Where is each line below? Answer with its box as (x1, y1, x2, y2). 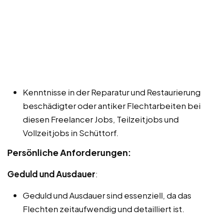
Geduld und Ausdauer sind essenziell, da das (23, 189, 191, 201)
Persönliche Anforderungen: (7, 146, 131, 158)
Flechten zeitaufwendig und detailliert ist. (23, 203, 185, 214)
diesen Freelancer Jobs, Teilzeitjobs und (23, 113, 179, 124)
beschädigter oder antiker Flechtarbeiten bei (23, 100, 201, 111)
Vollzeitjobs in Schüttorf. (23, 127, 119, 138)
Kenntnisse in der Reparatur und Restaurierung (23, 86, 201, 97)
